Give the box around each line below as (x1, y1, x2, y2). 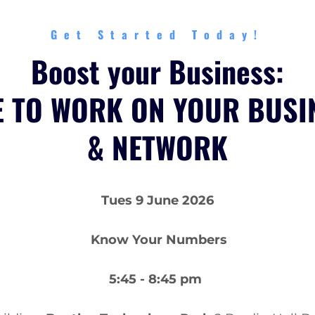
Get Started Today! (51, 26, 264, 44)
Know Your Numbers (87, 232, 228, 248)
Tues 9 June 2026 (101, 193, 214, 209)
